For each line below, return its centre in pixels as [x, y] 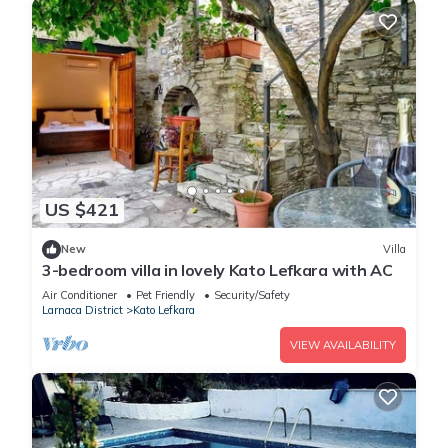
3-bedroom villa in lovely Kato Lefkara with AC [217, 269]
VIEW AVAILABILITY [343, 344]
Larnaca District [82, 309]
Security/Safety [252, 294]
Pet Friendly [165, 294]
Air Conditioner [79, 294]
